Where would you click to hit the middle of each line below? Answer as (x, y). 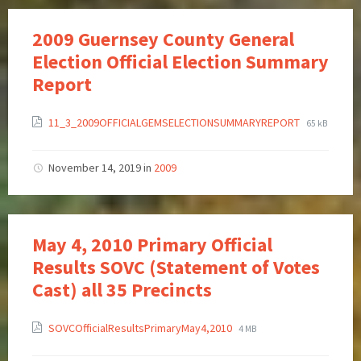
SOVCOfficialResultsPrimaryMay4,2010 (141, 328)
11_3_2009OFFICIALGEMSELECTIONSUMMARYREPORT (175, 123)
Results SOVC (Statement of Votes (176, 268)
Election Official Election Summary (180, 62)
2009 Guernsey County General (163, 39)
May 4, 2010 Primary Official (152, 245)
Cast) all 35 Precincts (122, 290)
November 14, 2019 (96, 168)
